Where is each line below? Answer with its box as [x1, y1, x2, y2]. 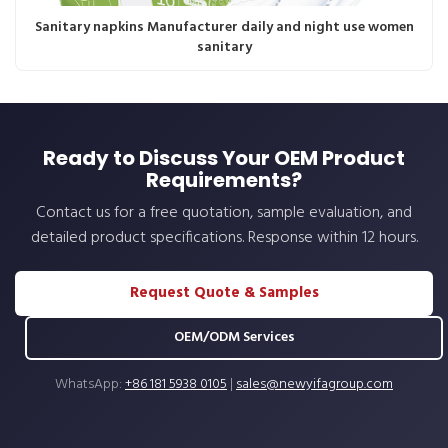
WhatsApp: [55, 372, 125, 396]
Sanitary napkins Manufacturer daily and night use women [34, 15, 414, 39]
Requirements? [146, 165, 302, 194]
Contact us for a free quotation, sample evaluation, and [36, 199, 412, 226]
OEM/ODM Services [173, 325, 295, 349]
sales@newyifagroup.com [236, 372, 393, 396]
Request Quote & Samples [129, 280, 319, 305]
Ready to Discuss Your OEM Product [43, 143, 405, 172]
